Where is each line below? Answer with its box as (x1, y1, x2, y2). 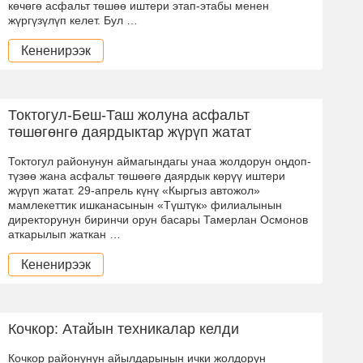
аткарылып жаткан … (8, 227, 121, 241)
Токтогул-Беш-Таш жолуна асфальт (8, 106, 250, 123)
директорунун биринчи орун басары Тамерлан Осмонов (8, 212, 308, 226)
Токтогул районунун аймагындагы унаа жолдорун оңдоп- (8, 154, 311, 168)
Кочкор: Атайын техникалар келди (8, 320, 239, 337)
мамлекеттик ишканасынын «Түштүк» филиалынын (8, 198, 282, 211)
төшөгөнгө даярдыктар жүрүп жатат (8, 123, 251, 140)
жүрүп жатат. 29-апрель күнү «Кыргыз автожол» (8, 183, 260, 197)
